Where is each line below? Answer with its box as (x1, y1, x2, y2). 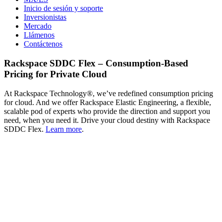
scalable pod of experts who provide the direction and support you (4, 107, 210, 115)
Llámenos (24, 31, 55, 40)
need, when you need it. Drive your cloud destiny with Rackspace (4, 115, 210, 124)
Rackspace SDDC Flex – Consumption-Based (4, 57, 188, 68)
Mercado (24, 22, 52, 31)
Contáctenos (24, 40, 62, 49)
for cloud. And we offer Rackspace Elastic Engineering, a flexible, (4, 98, 211, 107)
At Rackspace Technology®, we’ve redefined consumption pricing (4, 89, 213, 98)
